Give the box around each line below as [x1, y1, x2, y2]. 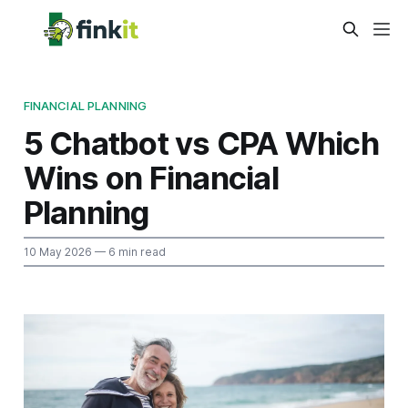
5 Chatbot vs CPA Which [23, 123, 379, 162]
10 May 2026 [23, 244, 92, 259]
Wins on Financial [23, 158, 279, 197]
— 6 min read [91, 244, 166, 259]
